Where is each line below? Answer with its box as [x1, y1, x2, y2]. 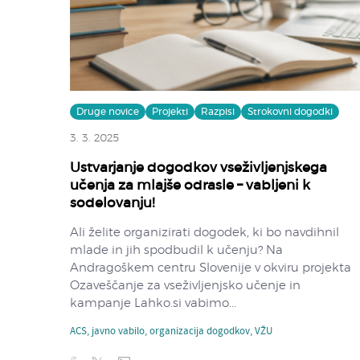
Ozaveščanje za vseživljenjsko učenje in [70, 279, 301, 292]
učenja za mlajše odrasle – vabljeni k [70, 178, 310, 192]
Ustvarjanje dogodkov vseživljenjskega [70, 160, 327, 174]
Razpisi [201, 106, 235, 117]
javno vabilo [92, 323, 145, 340]
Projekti [152, 106, 188, 117]
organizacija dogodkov [149, 323, 250, 340]
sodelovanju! [70, 195, 155, 210]
